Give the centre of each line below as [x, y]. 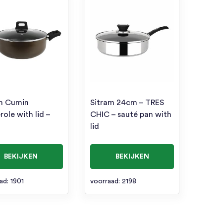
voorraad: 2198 [113, 181]
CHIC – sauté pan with [131, 114]
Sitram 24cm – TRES [127, 102]
